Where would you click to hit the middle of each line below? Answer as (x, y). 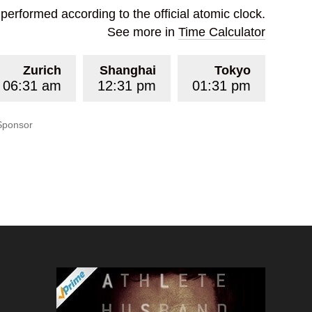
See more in (142, 32)
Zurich (42, 70)
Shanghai (127, 70)
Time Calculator (221, 32)
